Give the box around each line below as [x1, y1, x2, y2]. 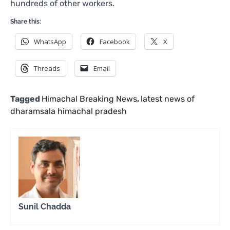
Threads [34, 64, 60, 73]
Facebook [100, 37, 130, 47]
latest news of [141, 94, 195, 104]
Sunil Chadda [18, 202, 71, 212]
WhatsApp [34, 37, 66, 47]
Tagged [10, 94, 42, 104]
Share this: [10, 18, 41, 26]
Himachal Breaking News [42, 94, 137, 104]
